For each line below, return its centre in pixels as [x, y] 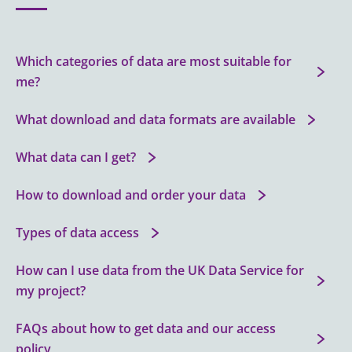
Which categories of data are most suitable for [154, 61]
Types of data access [77, 232]
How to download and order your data [131, 194]
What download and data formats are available [156, 119]
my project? [51, 290]
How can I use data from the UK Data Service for [160, 270]
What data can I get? [76, 157]
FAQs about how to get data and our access [146, 328]
